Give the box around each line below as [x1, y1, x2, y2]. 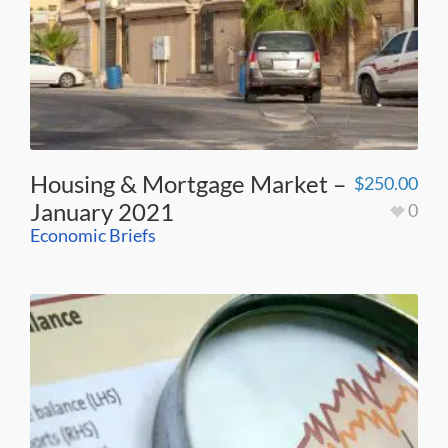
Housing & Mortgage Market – [30, 168, 346, 198]
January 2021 [30, 196, 174, 226]
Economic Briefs [30, 223, 156, 246]
